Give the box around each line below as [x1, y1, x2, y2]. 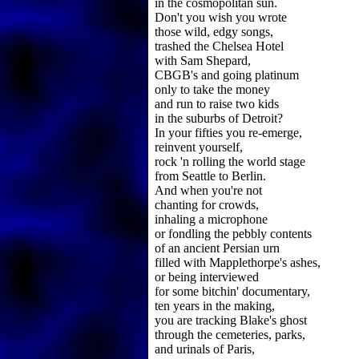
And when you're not [155, 184, 262, 197]
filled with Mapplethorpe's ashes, [155, 256, 321, 269]
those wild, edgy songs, [155, 25, 273, 38]
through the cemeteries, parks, [155, 328, 305, 341]
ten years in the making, [155, 299, 275, 313]
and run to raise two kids [155, 97, 279, 111]
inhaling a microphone [155, 212, 268, 226]
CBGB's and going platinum [155, 68, 299, 82]
